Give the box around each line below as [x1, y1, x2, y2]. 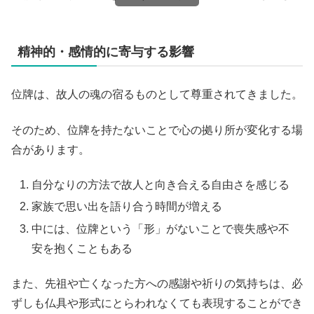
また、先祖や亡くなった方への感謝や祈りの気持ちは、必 [11, 277, 303, 289]
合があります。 [11, 143, 90, 156]
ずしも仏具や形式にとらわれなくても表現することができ [11, 296, 303, 309]
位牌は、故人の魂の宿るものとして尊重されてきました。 [11, 88, 303, 101]
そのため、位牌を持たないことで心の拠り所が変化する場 [11, 123, 303, 136]
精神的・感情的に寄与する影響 [18, 45, 194, 60]
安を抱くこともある [32, 242, 133, 254]
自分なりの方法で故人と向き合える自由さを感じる [32, 179, 290, 191]
